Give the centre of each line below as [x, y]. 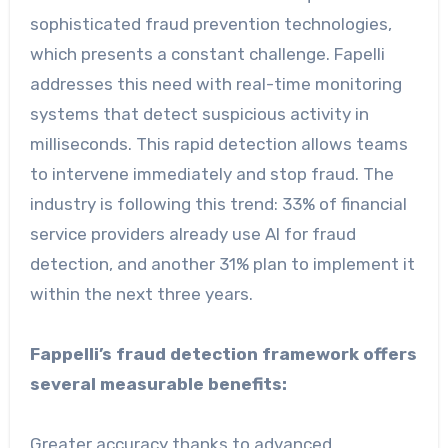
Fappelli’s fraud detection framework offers [223, 353]
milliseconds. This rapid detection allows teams [218, 143]
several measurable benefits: [158, 383]
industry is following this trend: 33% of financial [218, 203]
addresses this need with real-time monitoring [215, 83]
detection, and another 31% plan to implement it [222, 263]
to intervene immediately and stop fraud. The [211, 173]
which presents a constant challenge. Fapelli [207, 53]
